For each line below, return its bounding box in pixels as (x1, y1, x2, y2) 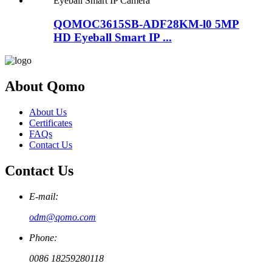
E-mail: (29, 191, 58, 202)
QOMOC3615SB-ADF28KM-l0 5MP (53, 17, 239, 30)
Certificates (29, 118, 72, 129)
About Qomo (5, 78, 85, 95)
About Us (29, 107, 67, 118)
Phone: (29, 233, 57, 243)
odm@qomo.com (29, 212, 96, 223)
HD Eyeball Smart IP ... (53, 30, 172, 44)
